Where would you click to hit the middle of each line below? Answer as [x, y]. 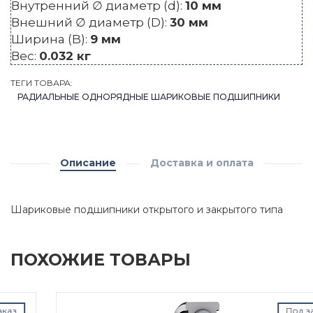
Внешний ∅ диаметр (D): [90, 23]
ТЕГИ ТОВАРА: [42, 83]
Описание [88, 163]
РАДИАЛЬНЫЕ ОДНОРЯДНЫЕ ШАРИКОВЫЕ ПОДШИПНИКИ [149, 97]
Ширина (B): [51, 39]
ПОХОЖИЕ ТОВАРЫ [101, 260]
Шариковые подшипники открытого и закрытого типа [147, 210]
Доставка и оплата [202, 163]
